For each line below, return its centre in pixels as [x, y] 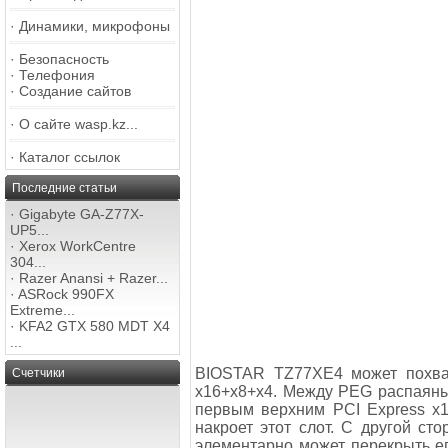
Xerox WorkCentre [77, 246]
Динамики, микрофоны [94, 26]
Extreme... [42, 310]
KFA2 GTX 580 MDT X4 [94, 326]
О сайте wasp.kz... [78, 124]
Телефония [57, 75]
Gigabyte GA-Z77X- [81, 214]
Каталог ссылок [69, 157]
